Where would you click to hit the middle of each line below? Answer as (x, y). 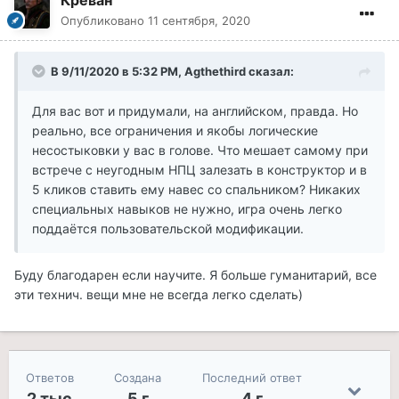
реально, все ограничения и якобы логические (175, 131)
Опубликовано (104, 21)
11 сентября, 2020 (199, 21)
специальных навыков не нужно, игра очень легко (187, 209)
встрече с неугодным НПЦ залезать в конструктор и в (199, 170)
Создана (138, 378)
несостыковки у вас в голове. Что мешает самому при (200, 151)
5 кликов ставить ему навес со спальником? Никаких (196, 190)
